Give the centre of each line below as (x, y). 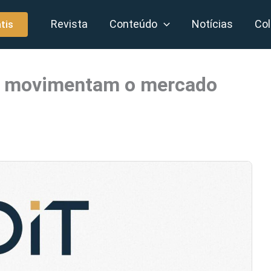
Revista (70, 24)
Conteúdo (134, 24)
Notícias (213, 24)
